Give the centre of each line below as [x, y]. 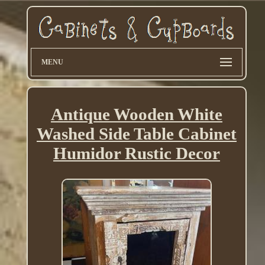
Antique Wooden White [136, 114]
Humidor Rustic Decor [136, 153]
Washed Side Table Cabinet [136, 134]
